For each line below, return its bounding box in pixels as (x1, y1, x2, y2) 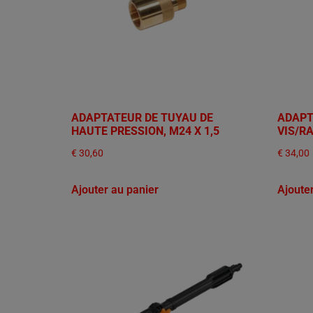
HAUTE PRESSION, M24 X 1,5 (71, 124, 219, 138)
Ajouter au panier (71, 183, 159, 197)
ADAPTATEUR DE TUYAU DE (71, 111, 213, 125)
